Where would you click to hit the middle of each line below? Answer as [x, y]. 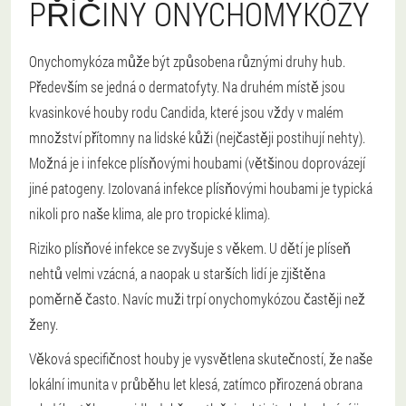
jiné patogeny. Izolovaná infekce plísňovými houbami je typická [201, 188]
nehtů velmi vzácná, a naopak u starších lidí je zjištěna [177, 274]
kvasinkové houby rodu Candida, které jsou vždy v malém [186, 112]
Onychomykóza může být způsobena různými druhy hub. [187, 62]
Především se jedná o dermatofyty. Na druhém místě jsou [187, 87]
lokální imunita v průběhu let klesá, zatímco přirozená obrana [196, 384]
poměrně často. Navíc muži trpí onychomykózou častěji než [197, 299]
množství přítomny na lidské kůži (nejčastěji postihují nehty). [197, 138]
